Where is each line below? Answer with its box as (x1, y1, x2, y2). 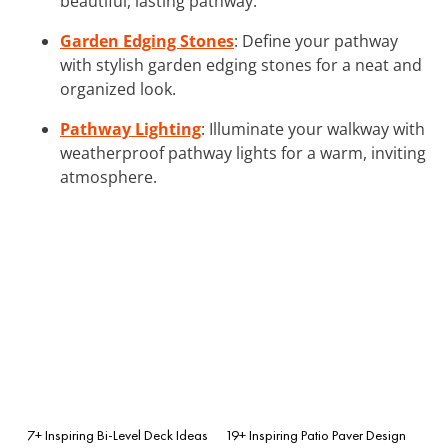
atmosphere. (60, 165, 157, 188)
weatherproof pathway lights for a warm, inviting (60, 141, 426, 164)
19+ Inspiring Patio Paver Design (225, 425, 406, 444)
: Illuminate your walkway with (201, 117, 425, 140)
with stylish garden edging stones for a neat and (60, 53, 422, 76)
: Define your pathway (234, 29, 398, 52)
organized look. (60, 77, 176, 100)
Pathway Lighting (60, 117, 201, 140)
